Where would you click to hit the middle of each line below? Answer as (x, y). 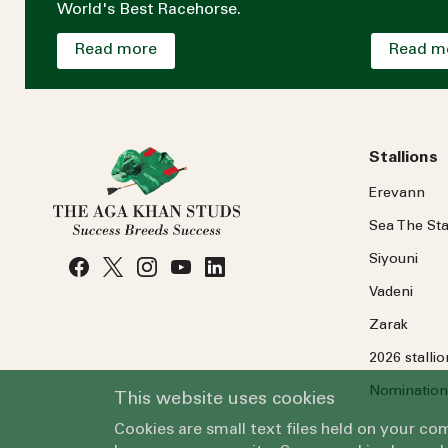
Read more (116, 49)
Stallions (403, 157)
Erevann (396, 193)
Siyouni (393, 259)
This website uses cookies (224, 400)
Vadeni (390, 292)
